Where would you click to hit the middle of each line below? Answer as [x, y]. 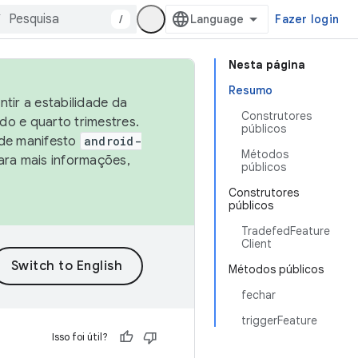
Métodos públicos [276, 269]
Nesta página [267, 65]
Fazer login [307, 19]
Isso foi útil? [80, 337]
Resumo [251, 90]
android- [112, 141]
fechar [259, 295]
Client [257, 244]
